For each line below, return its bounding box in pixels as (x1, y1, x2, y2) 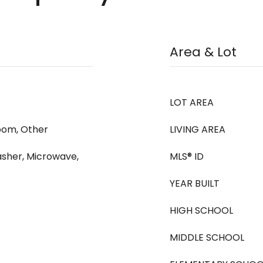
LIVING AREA (170, 123, 225, 136)
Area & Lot (170, 43, 237, 61)
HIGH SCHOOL (170, 204, 233, 217)
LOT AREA (170, 96, 214, 109)
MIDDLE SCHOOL (170, 231, 244, 244)
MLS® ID (170, 150, 204, 163)
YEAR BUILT (170, 177, 220, 190)
